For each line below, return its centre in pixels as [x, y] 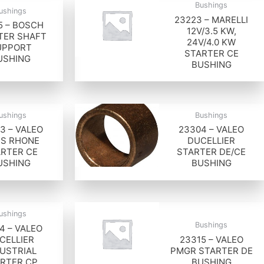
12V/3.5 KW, [211, 31]
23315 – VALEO [211, 239]
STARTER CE [211, 53]
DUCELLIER [212, 141]
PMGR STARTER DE [211, 250]
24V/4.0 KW [212, 42]
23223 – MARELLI [212, 19]
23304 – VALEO [212, 130]
